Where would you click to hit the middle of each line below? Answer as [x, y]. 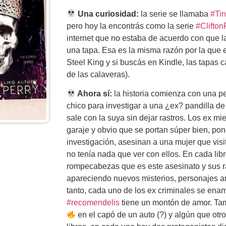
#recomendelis [93, 203]
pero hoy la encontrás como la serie [131, 26]
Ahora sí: [94, 94]
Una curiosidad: [107, 14]
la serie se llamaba [175, 14]
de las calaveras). [98, 74]
